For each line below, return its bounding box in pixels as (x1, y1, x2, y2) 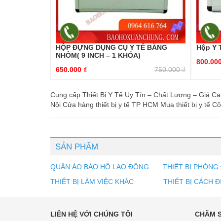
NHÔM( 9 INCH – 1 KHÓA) (56, 51, 141, 59)
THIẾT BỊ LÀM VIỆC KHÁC (50, 178, 136, 186)
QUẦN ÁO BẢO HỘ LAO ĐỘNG (50, 163, 149, 171)
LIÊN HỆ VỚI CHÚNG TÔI (50, 210, 133, 219)
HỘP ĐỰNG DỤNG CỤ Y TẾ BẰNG (56, 43, 167, 51)
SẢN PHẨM (55, 142, 98, 152)
